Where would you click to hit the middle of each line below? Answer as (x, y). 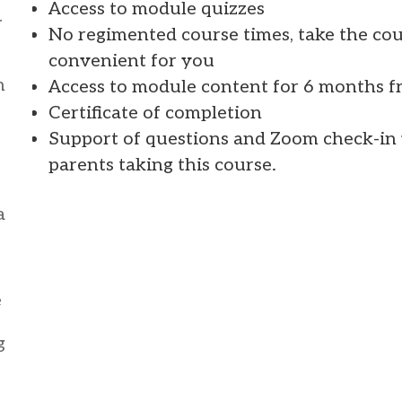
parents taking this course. (165, 165)
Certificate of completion (155, 113)
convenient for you (131, 61)
